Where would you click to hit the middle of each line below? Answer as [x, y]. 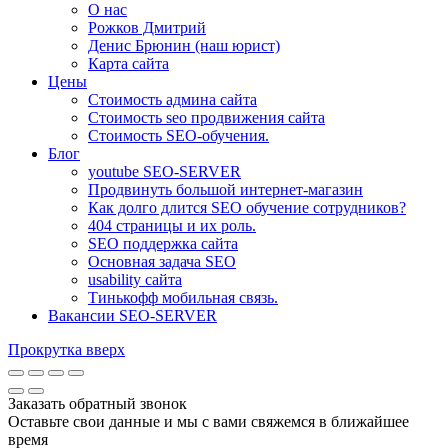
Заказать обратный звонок [97, 403]
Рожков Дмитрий [147, 27]
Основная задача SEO [162, 261]
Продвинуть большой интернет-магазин [225, 189]
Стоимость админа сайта [172, 99]
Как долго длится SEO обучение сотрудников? [247, 207]
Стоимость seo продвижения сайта [206, 117]
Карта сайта [128, 63]
